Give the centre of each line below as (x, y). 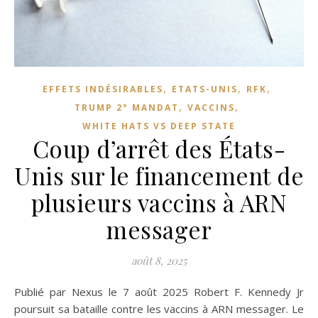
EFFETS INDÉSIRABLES (103, 89)
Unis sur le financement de (159, 175)
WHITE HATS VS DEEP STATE (159, 126)
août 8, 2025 (159, 260)
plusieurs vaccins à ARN (159, 202)
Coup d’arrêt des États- (159, 148)
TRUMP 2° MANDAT (127, 107)
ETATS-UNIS (205, 89)
